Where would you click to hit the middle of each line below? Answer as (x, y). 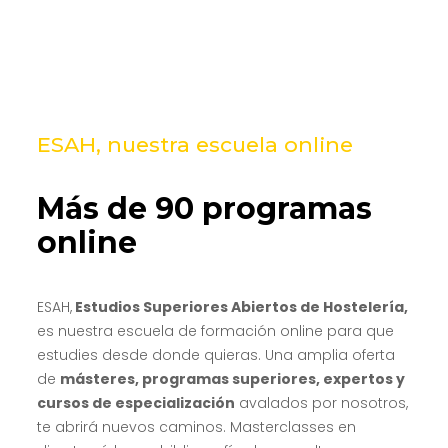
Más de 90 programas (204, 208)
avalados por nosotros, (321, 402)
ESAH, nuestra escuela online (194, 144)
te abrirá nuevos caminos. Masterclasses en (196, 426)
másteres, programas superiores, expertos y (232, 378)
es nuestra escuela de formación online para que (215, 330)
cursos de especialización (135, 402)
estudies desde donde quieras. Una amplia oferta (215, 354)
